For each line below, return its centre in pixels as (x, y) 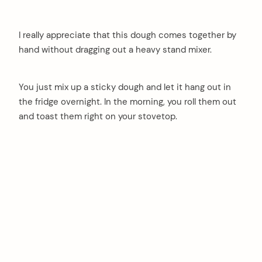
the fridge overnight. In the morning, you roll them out (127, 102)
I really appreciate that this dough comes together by (127, 35)
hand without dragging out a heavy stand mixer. (115, 50)
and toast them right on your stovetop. (98, 117)
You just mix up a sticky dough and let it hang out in (125, 87)
